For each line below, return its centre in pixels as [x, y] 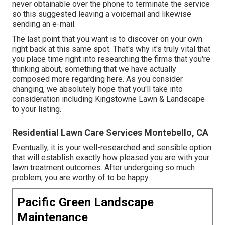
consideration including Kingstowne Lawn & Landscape [108, 99]
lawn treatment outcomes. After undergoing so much [103, 167]
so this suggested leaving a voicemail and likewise [102, 14]
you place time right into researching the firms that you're [111, 59]
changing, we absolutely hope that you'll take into [97, 89]
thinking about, [38, 69]
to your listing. [37, 109]
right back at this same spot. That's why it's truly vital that [111, 49]
